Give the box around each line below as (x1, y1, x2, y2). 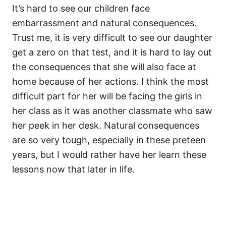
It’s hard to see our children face (12, 3, 150, 14)
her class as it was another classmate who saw (12, 105, 212, 117)
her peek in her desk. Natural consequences (12, 120, 199, 131)
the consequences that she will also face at (12, 62, 196, 73)
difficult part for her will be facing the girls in (12, 91, 202, 102)
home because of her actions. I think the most (12, 76, 209, 87)
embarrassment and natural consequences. (12, 18, 197, 29)
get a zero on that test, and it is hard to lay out (12, 47, 212, 58)
